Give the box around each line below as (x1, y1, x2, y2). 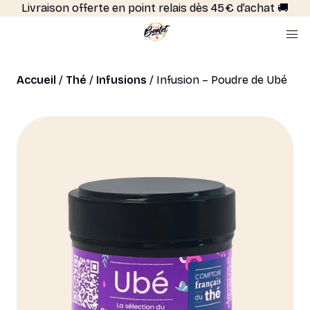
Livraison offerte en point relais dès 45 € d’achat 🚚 (21, 1, 289, 15)
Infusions (96, 73, 147, 86)
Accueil (17, 73, 56, 86)
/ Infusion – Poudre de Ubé (147, 73, 287, 86)
